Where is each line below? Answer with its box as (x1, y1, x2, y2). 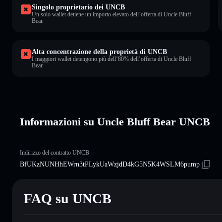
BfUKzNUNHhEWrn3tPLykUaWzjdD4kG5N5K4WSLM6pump (20, 160, 200, 168)
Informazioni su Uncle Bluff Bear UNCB (20, 115, 210, 128)
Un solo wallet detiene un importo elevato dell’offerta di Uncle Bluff (32, 10, 191, 18)
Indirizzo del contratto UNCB (20, 149, 89, 156)
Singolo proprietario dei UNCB (32, 3, 125, 11)
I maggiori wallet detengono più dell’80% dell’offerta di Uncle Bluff (32, 55, 191, 62)
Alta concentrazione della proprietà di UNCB (32, 48, 167, 55)
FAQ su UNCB (24, 190, 111, 206)
